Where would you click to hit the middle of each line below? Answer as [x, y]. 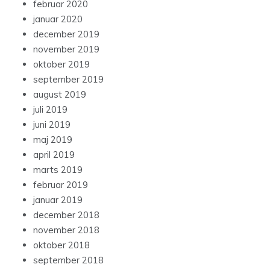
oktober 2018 [61, 245]
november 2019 [66, 49]
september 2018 [68, 260]
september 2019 [68, 80]
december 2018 [66, 215]
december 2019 [66, 34]
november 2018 [66, 230]
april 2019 [54, 155]
